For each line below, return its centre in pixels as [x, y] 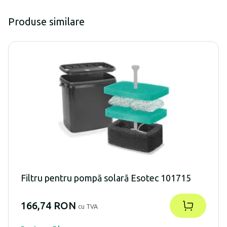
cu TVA [88, 206]
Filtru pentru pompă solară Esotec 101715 [106, 178]
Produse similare [46, 22]
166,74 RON [48, 205]
